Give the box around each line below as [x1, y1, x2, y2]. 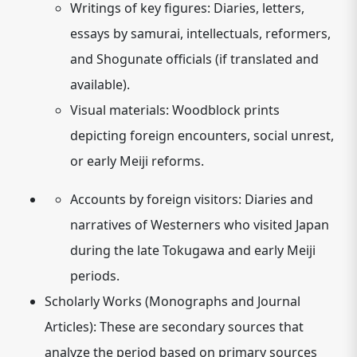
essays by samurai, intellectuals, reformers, [70, 25, 331, 42]
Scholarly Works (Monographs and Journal [45, 292, 300, 310]
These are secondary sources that [96, 318, 304, 335]
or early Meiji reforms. [70, 152, 204, 170]
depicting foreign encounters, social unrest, [70, 127, 334, 144]
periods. [70, 267, 120, 284]
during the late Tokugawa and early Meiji [70, 241, 316, 259]
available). [70, 76, 130, 93]
